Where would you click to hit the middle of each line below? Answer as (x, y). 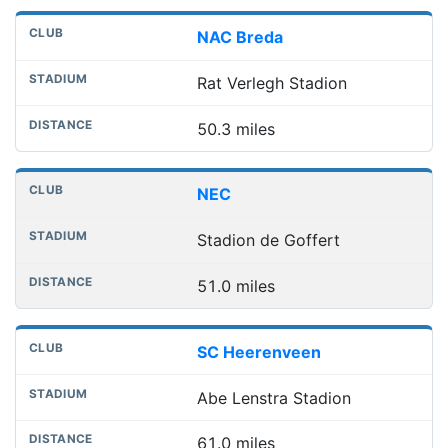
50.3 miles (235, 128)
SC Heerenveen (258, 351)
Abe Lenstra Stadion (273, 397)
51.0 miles (235, 286)
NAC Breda (239, 37)
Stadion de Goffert (268, 240)
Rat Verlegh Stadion (271, 82)
